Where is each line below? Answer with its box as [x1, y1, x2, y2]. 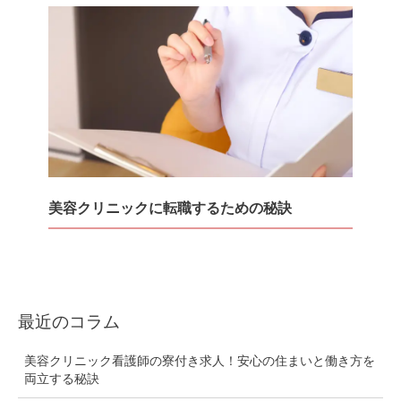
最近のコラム [18, 311, 120, 333]
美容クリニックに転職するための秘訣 [48, 198, 293, 217]
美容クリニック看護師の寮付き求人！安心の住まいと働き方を [23, 353, 375, 368]
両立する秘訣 [23, 371, 99, 386]
